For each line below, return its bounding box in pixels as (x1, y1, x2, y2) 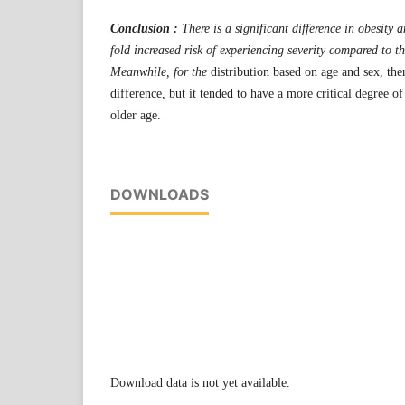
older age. (110, 108, 161, 122)
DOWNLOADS (110, 184, 209, 203)
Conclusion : (110, 21, 182, 35)
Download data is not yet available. (110, 375, 290, 390)
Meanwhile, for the (110, 64, 207, 79)
